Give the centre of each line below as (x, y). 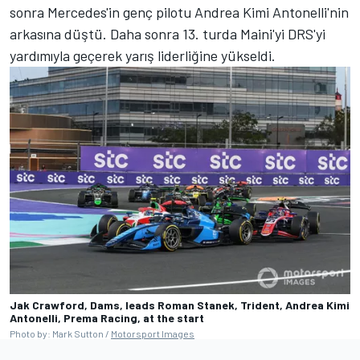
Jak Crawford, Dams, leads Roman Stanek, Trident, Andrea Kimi (180, 305)
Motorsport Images (153, 333)
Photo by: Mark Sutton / (60, 333)
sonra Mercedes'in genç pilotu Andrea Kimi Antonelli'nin (179, 12)
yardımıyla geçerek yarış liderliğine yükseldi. (143, 56)
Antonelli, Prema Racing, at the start (107, 317)
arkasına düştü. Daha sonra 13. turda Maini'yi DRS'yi (168, 34)
